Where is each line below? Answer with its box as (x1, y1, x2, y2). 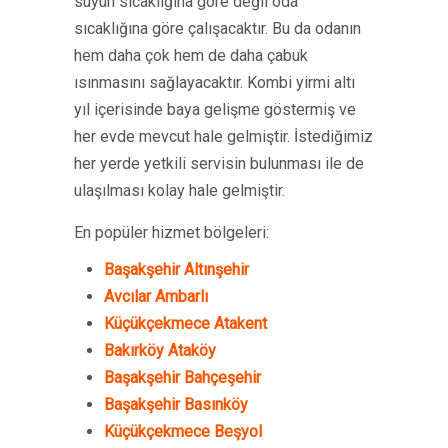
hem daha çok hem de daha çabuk (74, 46, 308, 65)
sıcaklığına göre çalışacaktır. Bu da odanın (74, 19, 361, 38)
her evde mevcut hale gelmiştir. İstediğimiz (74, 127, 373, 146)
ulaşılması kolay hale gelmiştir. (74, 181, 285, 200)
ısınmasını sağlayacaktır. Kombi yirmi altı (74, 73, 355, 92)
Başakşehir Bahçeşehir (104, 368, 261, 387)
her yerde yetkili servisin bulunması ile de (74, 154, 364, 173)
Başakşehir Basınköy (104, 395, 248, 414)
